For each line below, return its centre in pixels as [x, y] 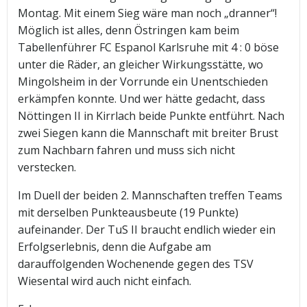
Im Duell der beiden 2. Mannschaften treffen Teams [150, 196]
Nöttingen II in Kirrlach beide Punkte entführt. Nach [151, 116]
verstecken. [47, 168]
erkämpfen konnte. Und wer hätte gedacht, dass [142, 99]
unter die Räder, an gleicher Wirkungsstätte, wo [140, 65]
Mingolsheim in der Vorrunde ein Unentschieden [143, 82]
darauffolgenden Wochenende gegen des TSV [136, 264]
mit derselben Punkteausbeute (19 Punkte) [128, 213]
